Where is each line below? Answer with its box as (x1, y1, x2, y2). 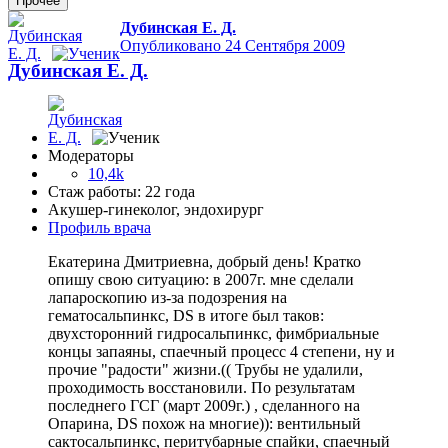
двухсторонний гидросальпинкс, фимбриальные (48, 325, 379, 343)
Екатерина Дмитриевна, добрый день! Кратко (48, 253, 361, 271)
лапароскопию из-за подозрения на (48, 289, 287, 307)
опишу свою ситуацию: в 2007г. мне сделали (48, 271, 354, 289)
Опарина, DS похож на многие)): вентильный (48, 415, 361, 433)
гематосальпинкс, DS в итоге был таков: (48, 307, 324, 325)
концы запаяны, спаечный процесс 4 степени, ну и (48, 343, 395, 361)
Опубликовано (120, 37, 225, 55)
